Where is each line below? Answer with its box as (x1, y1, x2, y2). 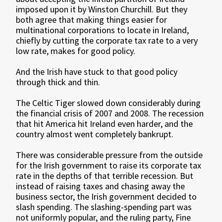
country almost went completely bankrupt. (16, 128, 174, 140)
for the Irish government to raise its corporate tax (16, 160, 202, 171)
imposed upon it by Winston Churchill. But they (16, 3, 188, 15)
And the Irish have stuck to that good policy (16, 66, 178, 78)
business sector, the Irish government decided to (16, 191, 197, 203)
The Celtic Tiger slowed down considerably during (16, 97, 201, 109)
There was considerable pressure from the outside (16, 149, 203, 161)
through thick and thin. (16, 76, 101, 88)
